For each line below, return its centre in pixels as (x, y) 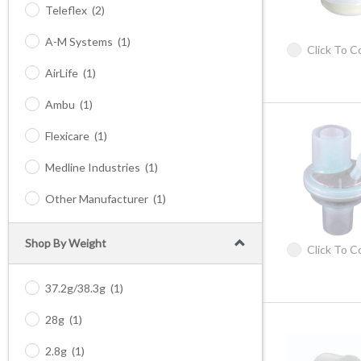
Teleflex (66, 10)
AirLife (62, 73)
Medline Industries (93, 167)
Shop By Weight (66, 243)
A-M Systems (79, 41)
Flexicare (67, 136)
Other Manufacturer (97, 199)
